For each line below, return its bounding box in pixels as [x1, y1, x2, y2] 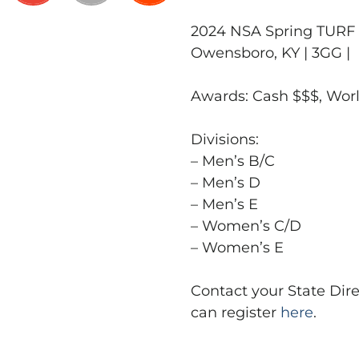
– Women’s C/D [190, 216, 301, 235]
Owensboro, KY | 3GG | [190, 43, 350, 62]
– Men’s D [190, 173, 260, 192]
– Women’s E [190, 238, 284, 256]
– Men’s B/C [190, 151, 275, 170]
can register [190, 303, 280, 321]
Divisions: [190, 130, 259, 148]
